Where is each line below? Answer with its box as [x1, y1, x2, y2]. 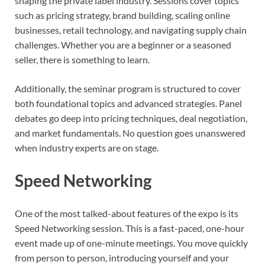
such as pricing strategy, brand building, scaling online [15, 9, 230, 21]
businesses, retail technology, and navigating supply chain [15, 24, 247, 35]
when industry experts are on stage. [15, 141, 159, 153]
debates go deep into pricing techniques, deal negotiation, [15, 112, 247, 124]
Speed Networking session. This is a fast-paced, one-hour [15, 222, 244, 234]
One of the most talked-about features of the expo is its [15, 208, 238, 219]
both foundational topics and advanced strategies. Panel [15, 97, 242, 109]
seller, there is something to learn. [15, 53, 150, 65]
